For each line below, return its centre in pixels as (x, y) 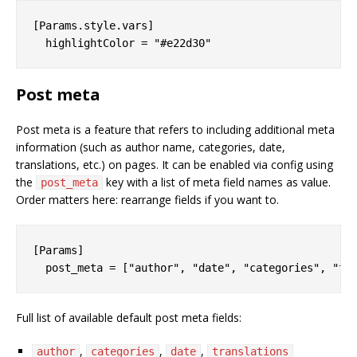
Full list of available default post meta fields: (129, 317)
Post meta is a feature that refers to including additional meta (175, 129)
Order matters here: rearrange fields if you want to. (147, 199)
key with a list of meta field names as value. (217, 182)
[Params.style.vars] (93, 25)
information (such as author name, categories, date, (151, 147)
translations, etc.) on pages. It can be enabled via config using (175, 164)
